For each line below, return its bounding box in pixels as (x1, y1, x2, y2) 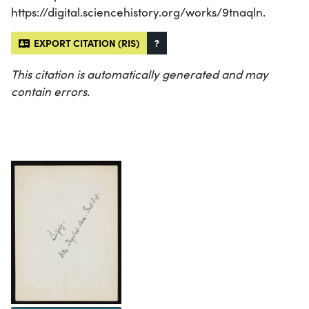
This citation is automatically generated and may (11, 66, 268, 83)
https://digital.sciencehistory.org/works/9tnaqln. (11, 4, 266, 21)
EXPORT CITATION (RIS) (30, 36, 139, 50)
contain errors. (11, 83, 90, 100)
